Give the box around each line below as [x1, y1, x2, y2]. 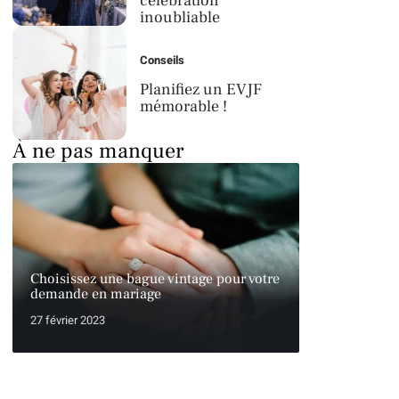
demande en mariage [30, 284, 161, 303]
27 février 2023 [30, 311, 105, 329]
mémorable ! [140, 96, 228, 118]
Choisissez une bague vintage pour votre [30, 269, 280, 288]
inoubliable [140, 7, 221, 28]
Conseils [140, 52, 185, 69]
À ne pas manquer [12, 137, 183, 166]
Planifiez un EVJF [140, 79, 263, 101]
